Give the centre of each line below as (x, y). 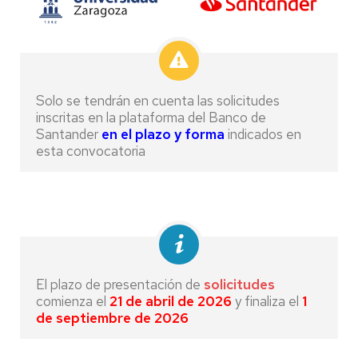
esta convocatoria (91, 151)
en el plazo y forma (163, 134)
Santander (69, 134)
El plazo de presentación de (118, 284)
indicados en (263, 134)
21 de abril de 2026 (171, 301)
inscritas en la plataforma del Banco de (151, 117)
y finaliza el (267, 301)
